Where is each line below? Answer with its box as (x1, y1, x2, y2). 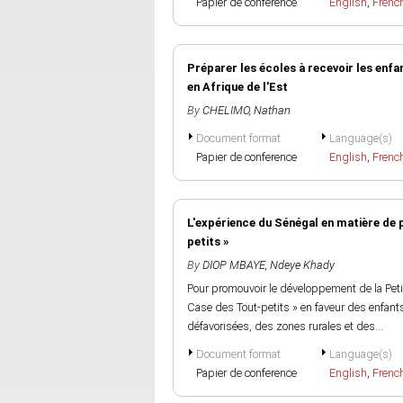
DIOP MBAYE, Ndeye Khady (202, 258, 335, 272)
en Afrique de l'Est (187, 80, 288, 94)
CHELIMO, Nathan (202, 103, 291, 117)
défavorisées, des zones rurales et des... (187, 319, 383, 333)
